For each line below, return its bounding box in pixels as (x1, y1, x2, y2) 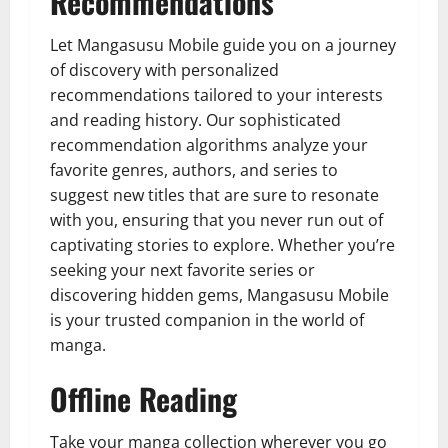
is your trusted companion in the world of (50, 308, 364, 331)
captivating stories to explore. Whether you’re (50, 233, 395, 256)
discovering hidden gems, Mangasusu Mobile (50, 283, 389, 306)
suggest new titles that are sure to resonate (50, 183, 379, 206)
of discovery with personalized (50, 58, 279, 81)
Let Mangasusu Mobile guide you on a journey (50, 33, 396, 56)
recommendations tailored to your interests (50, 83, 383, 106)
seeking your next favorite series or (50, 258, 315, 281)
